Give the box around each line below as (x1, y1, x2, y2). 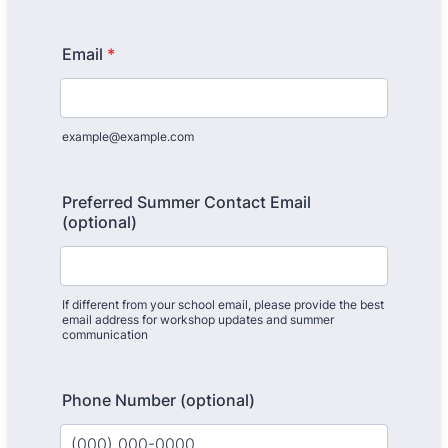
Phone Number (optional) (62, 390, 255, 410)
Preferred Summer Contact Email (62, 192, 311, 212)
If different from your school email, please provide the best (62, 297, 384, 312)
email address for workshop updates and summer (62, 312, 334, 327)
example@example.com (62, 129, 194, 144)
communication (62, 327, 148, 342)
